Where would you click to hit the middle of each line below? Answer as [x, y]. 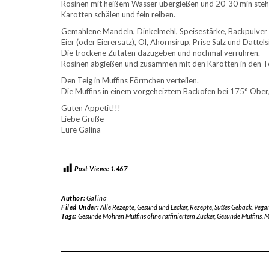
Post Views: [92, 168]
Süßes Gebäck [233, 207]
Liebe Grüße [83, 119]
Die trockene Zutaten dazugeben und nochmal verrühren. [161, 53]
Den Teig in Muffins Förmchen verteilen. [130, 80]
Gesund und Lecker [162, 207]
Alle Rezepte [117, 207]
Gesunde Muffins [239, 216]
